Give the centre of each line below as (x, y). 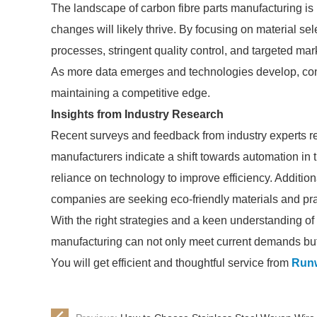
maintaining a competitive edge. (131, 93)
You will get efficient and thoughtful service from (171, 263)
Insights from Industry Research (137, 114)
